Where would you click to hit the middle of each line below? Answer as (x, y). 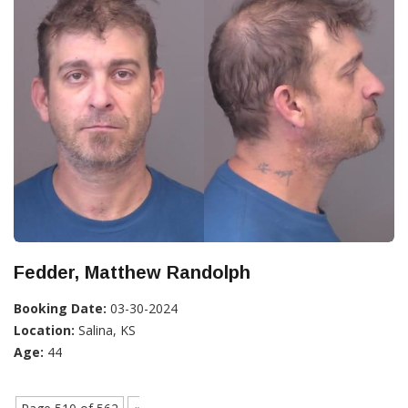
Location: (44, 331)
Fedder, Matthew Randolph (132, 273)
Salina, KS (105, 331)
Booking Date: (60, 309)
